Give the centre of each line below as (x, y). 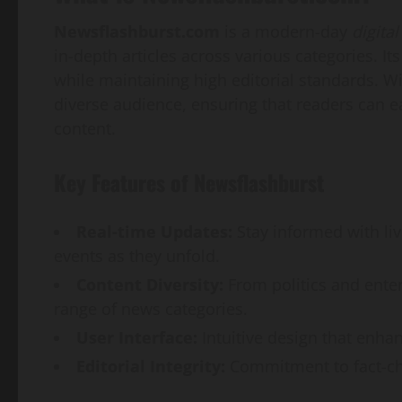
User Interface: (137, 337)
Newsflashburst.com (137, 31)
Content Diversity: (150, 284)
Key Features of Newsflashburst (189, 182)
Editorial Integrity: (151, 366)
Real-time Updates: (154, 231)
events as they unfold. (137, 255)
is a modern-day (286, 31)
